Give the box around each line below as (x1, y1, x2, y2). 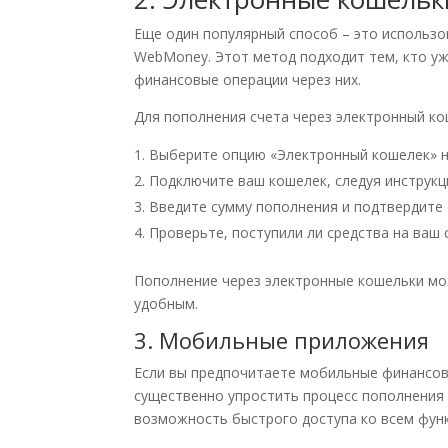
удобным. (134, 294, 199, 314)
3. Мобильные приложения (134, 325, 430, 356)
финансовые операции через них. (134, 70, 362, 90)
